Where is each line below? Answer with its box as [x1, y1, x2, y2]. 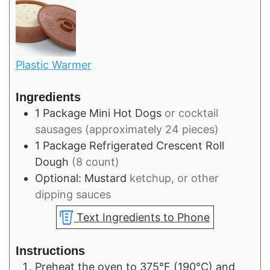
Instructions [16, 244, 85, 258]
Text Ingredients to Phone [74, 211, 210, 224]
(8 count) [72, 155, 119, 169]
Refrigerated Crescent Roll [89, 139, 224, 152]
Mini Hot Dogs [89, 107, 162, 120]
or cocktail [165, 107, 218, 120]
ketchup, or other [130, 172, 219, 185]
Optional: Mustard [35, 172, 127, 185]
